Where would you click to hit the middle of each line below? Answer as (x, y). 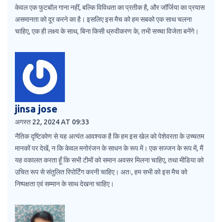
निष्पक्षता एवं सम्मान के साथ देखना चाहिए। (64, 184)
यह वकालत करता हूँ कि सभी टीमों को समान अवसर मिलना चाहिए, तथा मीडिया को (109, 160)
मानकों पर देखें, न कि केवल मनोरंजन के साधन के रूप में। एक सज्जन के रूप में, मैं (109, 148)
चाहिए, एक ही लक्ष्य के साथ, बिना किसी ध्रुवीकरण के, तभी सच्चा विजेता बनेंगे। (107, 31)
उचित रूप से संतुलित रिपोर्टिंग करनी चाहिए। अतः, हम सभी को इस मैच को (101, 172)
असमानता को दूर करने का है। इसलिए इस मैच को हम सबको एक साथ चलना (103, 20)
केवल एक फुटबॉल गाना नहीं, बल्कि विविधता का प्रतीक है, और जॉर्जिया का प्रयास (110, 8)
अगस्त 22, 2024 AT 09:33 (52, 122)
